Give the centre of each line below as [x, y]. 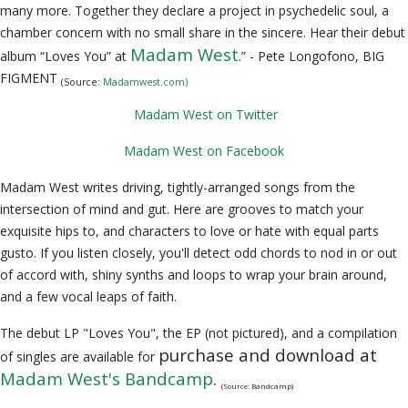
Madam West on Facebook [204, 151]
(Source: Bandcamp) [257, 385]
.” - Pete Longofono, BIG [311, 56]
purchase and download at [268, 355]
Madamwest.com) [145, 82]
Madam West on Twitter [204, 114]
